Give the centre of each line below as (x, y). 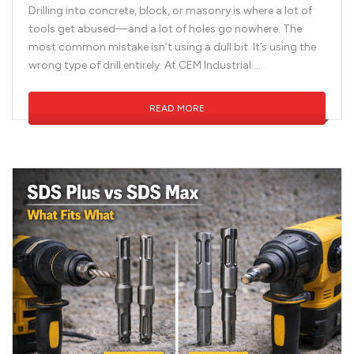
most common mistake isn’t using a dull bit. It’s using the (172, 47)
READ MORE (177, 109)
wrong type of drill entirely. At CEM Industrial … (145, 66)
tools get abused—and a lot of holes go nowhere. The (165, 29)
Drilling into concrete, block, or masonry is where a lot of (170, 11)
